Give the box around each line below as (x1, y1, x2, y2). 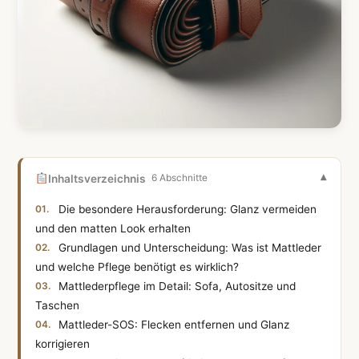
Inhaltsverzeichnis (47, 171, 146, 185)
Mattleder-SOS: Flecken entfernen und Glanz (58, 317, 290, 331)
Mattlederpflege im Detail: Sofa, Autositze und (58, 279, 296, 292)
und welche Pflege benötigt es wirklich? (35, 260, 240, 273)
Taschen (35, 298, 80, 312)
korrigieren (35, 337, 91, 350)
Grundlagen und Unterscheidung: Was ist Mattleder (58, 240, 322, 254)
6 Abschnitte (151, 172, 208, 184)
